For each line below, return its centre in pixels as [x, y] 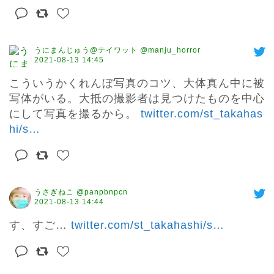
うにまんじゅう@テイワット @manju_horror [117, 50]
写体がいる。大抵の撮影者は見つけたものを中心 [137, 99]
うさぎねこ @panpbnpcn [81, 192]
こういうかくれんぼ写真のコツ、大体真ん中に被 [137, 83]
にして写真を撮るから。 [75, 114]
